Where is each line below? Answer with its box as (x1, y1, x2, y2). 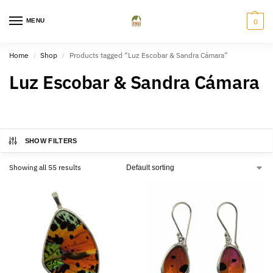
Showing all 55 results (9, 163, 81, 172)
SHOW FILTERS (24, 137, 77, 144)
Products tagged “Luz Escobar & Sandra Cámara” (69, 51, 228, 60)
